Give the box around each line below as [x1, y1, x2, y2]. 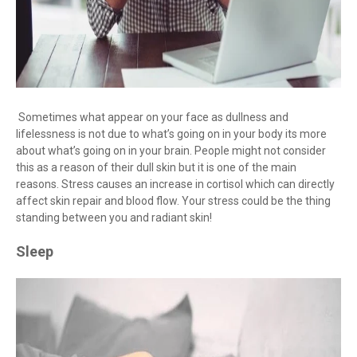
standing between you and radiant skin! [16, 211, 212, 225]
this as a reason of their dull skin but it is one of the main [16, 161, 296, 175]
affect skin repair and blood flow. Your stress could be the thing [16, 194, 331, 208]
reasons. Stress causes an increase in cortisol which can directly [16, 178, 335, 191]
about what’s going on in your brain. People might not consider [16, 144, 326, 158]
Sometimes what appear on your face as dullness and [16, 111, 288, 124]
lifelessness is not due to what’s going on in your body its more [16, 127, 327, 141]
